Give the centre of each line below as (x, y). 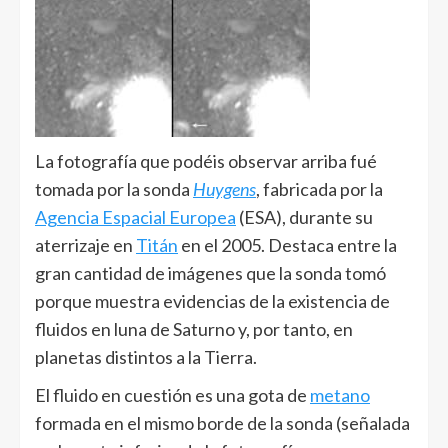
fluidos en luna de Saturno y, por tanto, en (194, 329)
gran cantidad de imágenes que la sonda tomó (210, 273)
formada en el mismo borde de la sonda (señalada (222, 423)
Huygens (224, 189)
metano (340, 395)
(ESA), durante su (304, 217)
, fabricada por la (319, 189)
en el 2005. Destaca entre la (287, 245)
